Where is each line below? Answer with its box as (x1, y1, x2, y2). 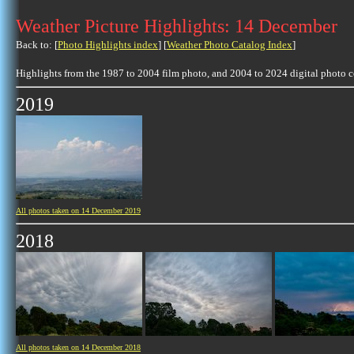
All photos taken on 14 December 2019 (16, 206, 141, 215)
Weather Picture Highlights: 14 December (16, 16, 337, 36)
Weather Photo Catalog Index (167, 39, 292, 51)
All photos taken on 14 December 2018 (16, 343, 141, 352)
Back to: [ (16, 39, 58, 51)
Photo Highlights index (58, 39, 158, 51)
